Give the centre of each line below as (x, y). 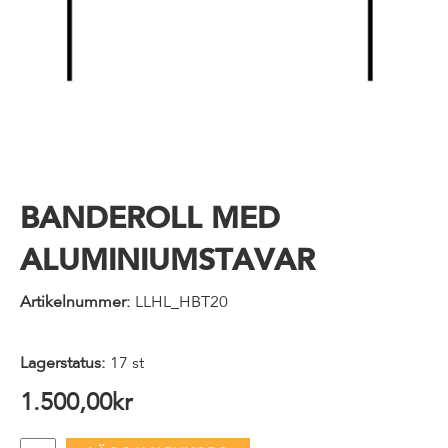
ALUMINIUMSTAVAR (167, 260)
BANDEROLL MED (150, 218)
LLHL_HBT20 (181, 303)
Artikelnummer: (75, 303)
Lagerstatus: (62, 364)
